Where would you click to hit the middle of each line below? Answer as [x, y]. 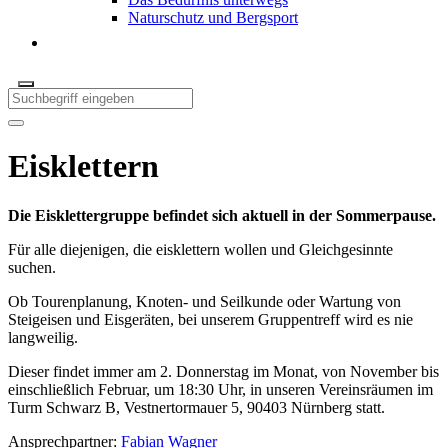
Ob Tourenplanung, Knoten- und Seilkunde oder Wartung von [204, 301]
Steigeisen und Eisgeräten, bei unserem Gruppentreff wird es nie [210, 319]
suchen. [32, 267]
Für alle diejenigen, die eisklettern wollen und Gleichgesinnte [200, 249]
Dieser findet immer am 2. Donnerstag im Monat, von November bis [223, 371]
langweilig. [43, 337]
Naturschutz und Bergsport [213, 17]
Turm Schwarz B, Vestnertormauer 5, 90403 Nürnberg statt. [196, 407]
